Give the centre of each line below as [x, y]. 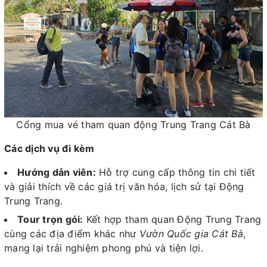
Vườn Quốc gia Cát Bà [191, 233]
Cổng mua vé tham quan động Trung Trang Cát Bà [133, 125]
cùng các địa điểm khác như [72, 233]
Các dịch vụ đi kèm [49, 149]
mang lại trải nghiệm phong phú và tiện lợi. [104, 248]
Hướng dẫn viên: [57, 173]
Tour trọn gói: [50, 219]
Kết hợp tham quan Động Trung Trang [172, 219]
